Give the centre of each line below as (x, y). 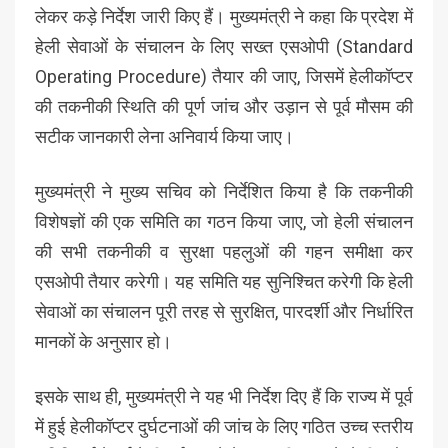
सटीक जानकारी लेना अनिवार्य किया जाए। (164, 136)
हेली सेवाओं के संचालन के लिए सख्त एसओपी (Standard (224, 46)
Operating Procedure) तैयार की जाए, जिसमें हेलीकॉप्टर (224, 76)
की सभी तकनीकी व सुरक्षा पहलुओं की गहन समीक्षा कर (224, 251)
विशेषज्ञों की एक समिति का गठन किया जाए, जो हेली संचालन (224, 221)
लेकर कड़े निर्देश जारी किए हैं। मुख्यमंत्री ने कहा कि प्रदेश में (224, 16)
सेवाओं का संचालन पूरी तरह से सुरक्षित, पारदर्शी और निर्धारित (224, 311)
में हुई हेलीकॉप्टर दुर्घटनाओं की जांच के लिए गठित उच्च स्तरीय (224, 426)
